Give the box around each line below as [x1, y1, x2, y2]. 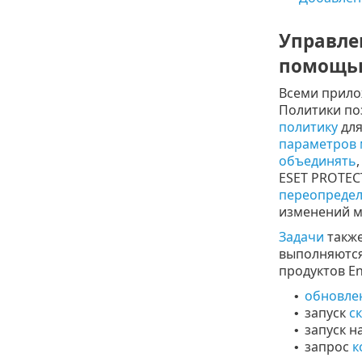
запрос [304, 337, 352, 356]
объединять [278, 151, 356, 170]
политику [278, 117, 338, 136]
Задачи [278, 227, 324, 246]
